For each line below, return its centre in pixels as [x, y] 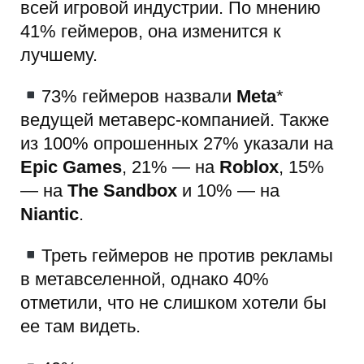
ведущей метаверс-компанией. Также [175, 119]
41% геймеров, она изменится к [151, 31]
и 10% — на [228, 190]
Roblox [249, 167]
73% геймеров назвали [139, 96]
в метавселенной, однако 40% [145, 279]
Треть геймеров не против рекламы [187, 256]
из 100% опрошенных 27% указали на [177, 143]
